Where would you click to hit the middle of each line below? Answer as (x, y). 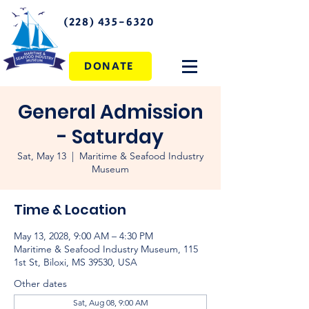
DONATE (109, 66)
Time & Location (70, 210)
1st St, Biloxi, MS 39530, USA (76, 262)
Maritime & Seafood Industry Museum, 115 (106, 249)
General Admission (110, 112)
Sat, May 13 (42, 156)
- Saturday (110, 137)
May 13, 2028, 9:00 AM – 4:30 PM (83, 236)
